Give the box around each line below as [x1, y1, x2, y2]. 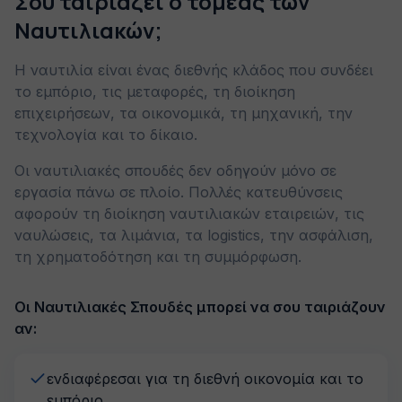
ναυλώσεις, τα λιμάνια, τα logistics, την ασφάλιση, [14, 226, 373, 244]
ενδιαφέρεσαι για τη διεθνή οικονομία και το [47, 370, 363, 388]
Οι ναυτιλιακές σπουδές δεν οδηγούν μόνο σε [14, 162, 336, 179]
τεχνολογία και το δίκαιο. [14, 126, 197, 144]
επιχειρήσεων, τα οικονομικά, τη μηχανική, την [14, 104, 353, 122]
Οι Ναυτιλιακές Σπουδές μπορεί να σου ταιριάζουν [14, 298, 386, 316]
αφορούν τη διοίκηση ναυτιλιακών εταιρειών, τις [14, 205, 364, 223]
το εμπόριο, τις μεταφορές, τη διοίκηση [14, 83, 295, 100]
